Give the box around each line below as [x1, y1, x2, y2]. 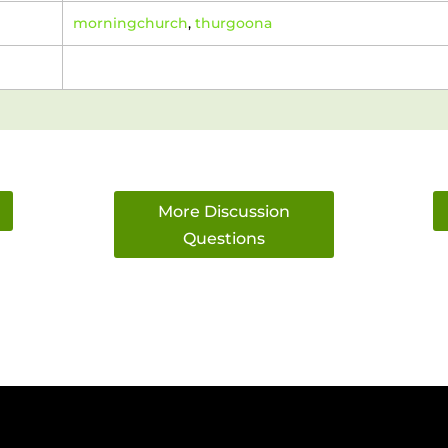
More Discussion [157, 201, 290, 221]
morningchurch [72, 14, 188, 33]
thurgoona [194, 14, 272, 33]
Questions [182, 228, 265, 248]
